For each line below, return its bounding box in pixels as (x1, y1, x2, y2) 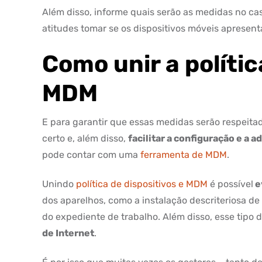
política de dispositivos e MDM (76, 178, 208, 189)
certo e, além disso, (42, 133, 128, 144)
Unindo (42, 178, 76, 189)
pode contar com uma (42, 149, 140, 160)
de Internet (42, 227, 94, 239)
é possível (208, 178, 253, 189)
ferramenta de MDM (140, 149, 227, 160)
